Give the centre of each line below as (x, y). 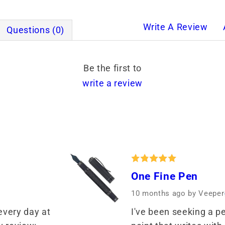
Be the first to (113, 69)
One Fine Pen (164, 176)
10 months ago (160, 194)
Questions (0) (35, 30)
